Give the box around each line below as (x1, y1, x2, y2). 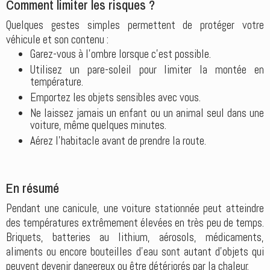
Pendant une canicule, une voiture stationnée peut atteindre (6, 201, 264, 216)
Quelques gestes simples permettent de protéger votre (6, 17, 264, 33)
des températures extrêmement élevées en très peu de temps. (6, 215, 264, 231)
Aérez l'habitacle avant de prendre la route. (30, 133, 206, 149)
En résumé (6, 179, 59, 198)
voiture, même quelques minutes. (30, 118, 166, 133)
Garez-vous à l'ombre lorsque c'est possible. (30, 46, 211, 62)
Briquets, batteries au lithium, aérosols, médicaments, (6, 230, 264, 245)
